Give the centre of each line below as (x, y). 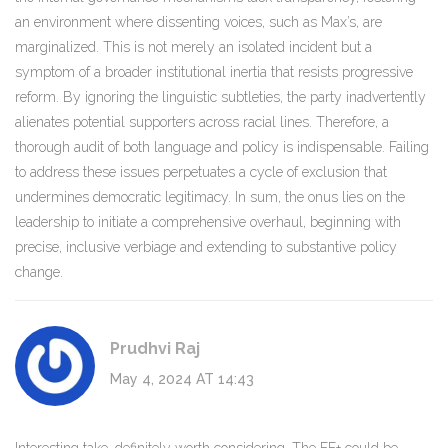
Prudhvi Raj (155, 349)
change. (39, 272)
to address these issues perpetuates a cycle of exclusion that (201, 172)
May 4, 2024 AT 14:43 (182, 379)
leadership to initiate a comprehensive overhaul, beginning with (208, 222)
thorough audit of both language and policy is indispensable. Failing (222, 147)
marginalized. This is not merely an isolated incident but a (193, 47)
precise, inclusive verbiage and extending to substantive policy (206, 247)
